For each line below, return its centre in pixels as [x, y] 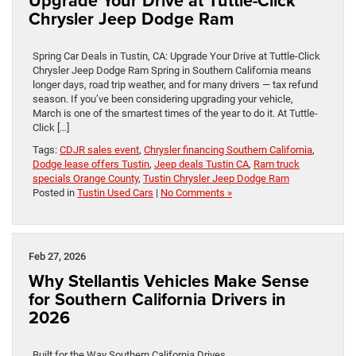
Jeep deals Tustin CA [201, 164]
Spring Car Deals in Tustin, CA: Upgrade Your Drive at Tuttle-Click [176, 56]
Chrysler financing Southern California [228, 150]
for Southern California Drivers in [157, 300]
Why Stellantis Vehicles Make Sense [169, 281]
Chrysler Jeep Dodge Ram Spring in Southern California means [172, 71]
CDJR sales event [99, 150]
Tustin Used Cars [115, 193]
